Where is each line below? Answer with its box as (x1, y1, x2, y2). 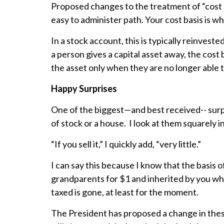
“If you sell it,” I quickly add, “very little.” (51, 138, 201, 150)
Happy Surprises (51, 83, 117, 94)
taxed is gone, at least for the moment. (51, 186, 198, 198)
